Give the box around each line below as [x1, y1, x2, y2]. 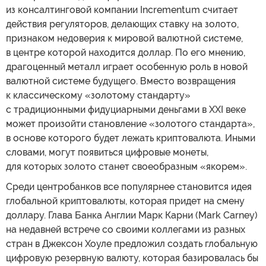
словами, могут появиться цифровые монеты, [6, 147, 208, 158]
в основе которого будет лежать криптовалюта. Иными [6, 132, 255, 144]
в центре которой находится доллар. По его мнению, [6, 47, 245, 58]
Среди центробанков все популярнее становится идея [6, 181, 252, 192]
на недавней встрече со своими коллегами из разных [6, 224, 245, 235]
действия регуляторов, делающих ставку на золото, [6, 18, 239, 30]
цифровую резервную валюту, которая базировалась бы [6, 252, 258, 264]
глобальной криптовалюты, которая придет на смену [6, 195, 245, 207]
